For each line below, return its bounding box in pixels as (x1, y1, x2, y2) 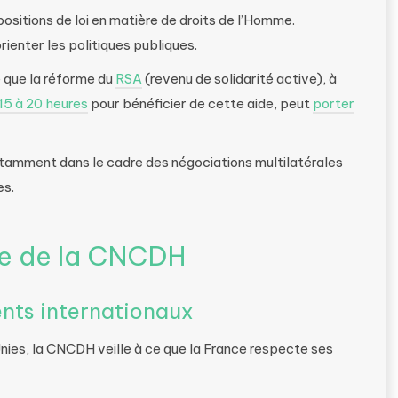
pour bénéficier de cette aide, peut (88, 95, 313, 112)
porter (313, 95, 354, 112)
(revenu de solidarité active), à (142, 70, 337, 87)
